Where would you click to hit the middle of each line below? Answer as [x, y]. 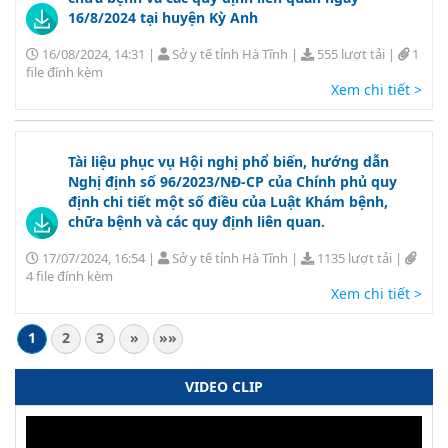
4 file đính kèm [69, 276]
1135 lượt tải [354, 258]
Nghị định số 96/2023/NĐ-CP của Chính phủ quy [232, 182]
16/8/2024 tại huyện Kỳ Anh [163, 17]
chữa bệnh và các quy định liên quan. [196, 222]
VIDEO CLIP [224, 387]
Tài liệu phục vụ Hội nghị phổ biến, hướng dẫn [228, 162]
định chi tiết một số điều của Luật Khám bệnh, [228, 202]
